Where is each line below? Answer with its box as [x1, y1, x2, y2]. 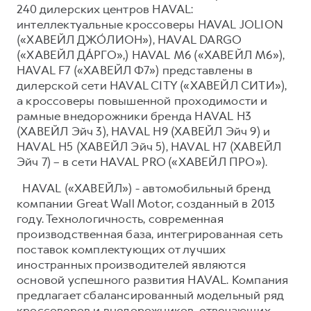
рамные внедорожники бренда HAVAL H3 [17, 108, 251, 124]
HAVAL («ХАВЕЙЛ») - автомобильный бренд [17, 180, 270, 196]
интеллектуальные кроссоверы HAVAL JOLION [17, 16, 283, 32]
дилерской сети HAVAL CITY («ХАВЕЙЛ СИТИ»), [17, 77, 287, 93]
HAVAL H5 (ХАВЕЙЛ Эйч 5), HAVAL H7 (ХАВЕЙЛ [17, 138, 282, 154]
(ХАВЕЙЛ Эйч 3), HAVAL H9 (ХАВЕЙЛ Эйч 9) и [17, 123, 271, 139]
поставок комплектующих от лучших [17, 241, 226, 257]
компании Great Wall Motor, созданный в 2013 [17, 195, 276, 211]
